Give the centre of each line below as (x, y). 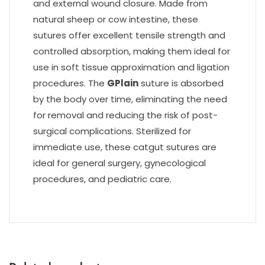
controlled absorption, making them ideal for (132, 51)
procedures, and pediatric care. (102, 179)
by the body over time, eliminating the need (130, 99)
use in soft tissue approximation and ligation (131, 67)
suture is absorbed (181, 83)
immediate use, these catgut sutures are (125, 147)
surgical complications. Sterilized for (112, 131)
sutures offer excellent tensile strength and (129, 35)
